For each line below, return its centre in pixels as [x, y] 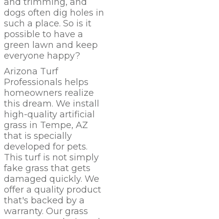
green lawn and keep [51, 45]
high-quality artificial [49, 114]
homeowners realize [49, 93]
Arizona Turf [31, 71]
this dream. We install [52, 103]
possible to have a [44, 34]
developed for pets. [46, 146]
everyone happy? [42, 55]
